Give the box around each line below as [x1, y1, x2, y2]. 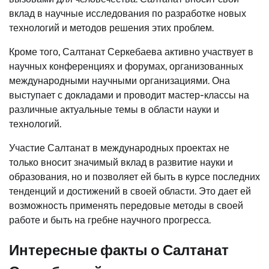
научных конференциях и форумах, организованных [9, 60, 243, 72]
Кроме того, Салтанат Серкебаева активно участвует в [9, 46, 253, 58]
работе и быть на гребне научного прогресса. [9, 214, 211, 226]
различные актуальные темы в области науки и [9, 103, 219, 115]
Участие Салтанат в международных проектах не [9, 142, 229, 154]
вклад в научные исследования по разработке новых [9, 7, 246, 19]
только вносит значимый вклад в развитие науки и [9, 156, 233, 168]
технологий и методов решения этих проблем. [9, 22, 214, 34]
